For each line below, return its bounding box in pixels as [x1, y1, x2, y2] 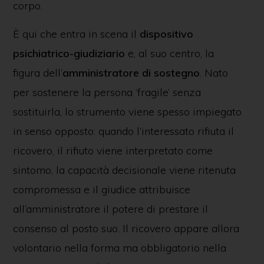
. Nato [199, 66, 228, 80]
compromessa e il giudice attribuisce [12, 183, 190, 196]
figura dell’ [12, 66, 62, 80]
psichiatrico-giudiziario [12, 47, 125, 60]
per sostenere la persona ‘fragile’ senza [12, 85, 201, 99]
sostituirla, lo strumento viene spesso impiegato [12, 105, 242, 118]
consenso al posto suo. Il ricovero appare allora [12, 222, 239, 235]
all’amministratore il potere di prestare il [12, 202, 208, 216]
